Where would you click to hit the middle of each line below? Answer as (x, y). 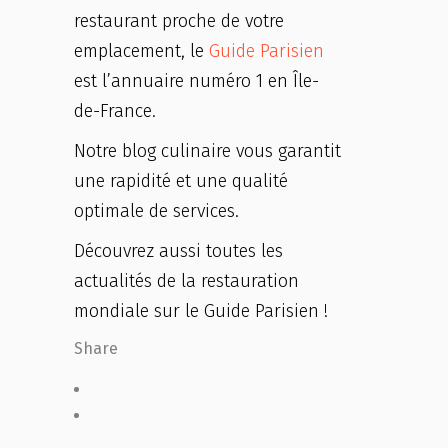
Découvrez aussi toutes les (178, 251)
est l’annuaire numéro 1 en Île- (196, 81)
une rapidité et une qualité (181, 181)
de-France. (115, 111)
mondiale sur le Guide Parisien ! (201, 311)
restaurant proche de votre (179, 21)
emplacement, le (139, 51)
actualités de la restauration (186, 281)
